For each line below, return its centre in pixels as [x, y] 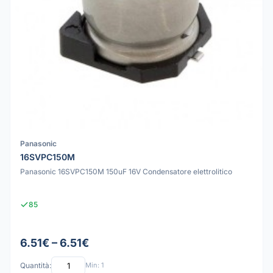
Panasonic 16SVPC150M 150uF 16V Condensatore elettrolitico [126, 171]
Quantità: [36, 266]
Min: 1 [94, 265]
